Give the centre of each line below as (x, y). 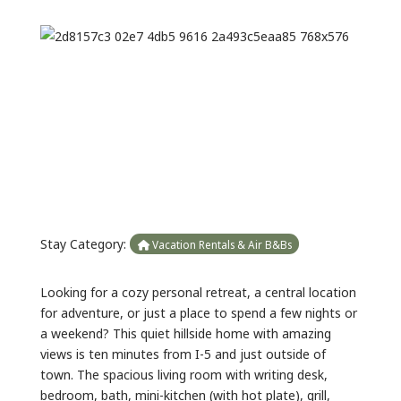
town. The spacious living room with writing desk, (183, 373)
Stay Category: (85, 243)
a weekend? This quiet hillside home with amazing (185, 332)
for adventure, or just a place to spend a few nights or (198, 311)
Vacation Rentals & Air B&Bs (220, 243)
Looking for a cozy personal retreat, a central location (198, 291)
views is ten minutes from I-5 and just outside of (183, 353)
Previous (88, 124)
